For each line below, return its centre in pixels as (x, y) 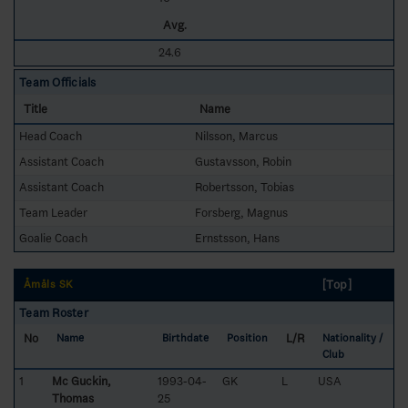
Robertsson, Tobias (245, 187)
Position (247, 338)
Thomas (73, 398)
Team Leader (53, 212)
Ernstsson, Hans (237, 238)
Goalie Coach (53, 238)
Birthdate (185, 338)
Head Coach (51, 136)
